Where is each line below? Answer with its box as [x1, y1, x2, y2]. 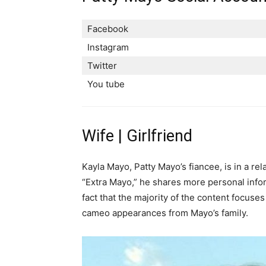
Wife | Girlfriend [82, 126, 192, 145]
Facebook [87, 23, 128, 34]
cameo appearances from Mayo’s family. [82, 207, 248, 218]
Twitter [87, 59, 117, 71]
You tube [87, 78, 125, 90]
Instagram [87, 41, 129, 53]
